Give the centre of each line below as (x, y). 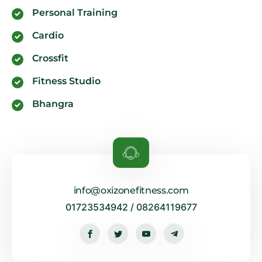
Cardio (48, 35)
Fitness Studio (66, 81)
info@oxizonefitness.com (131, 190)
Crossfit (50, 58)
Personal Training (75, 12)
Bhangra (53, 104)
